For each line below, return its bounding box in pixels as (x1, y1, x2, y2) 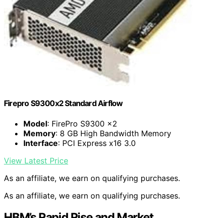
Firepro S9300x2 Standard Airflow (4, 98, 123, 109)
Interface (23, 138, 58, 148)
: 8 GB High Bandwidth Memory (55, 128, 171, 138)
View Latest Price (4, 155, 68, 165)
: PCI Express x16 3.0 (58, 138, 136, 148)
